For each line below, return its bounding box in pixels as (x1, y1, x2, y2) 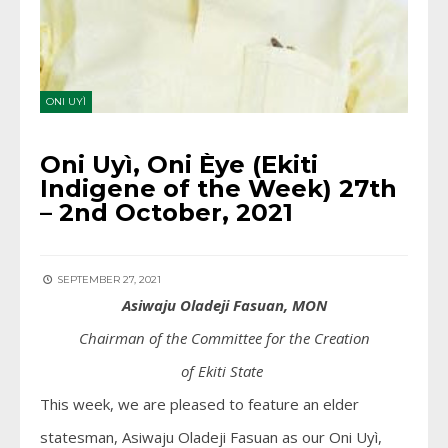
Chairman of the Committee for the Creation (78, 328, 370, 349)
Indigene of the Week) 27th (40, 174, 397, 204)
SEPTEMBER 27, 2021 (54, 273, 161, 287)
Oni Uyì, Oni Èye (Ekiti (40, 150, 318, 180)
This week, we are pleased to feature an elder (40, 394, 359, 415)
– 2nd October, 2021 (40, 198, 293, 228)
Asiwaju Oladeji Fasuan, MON (121, 295, 327, 316)
